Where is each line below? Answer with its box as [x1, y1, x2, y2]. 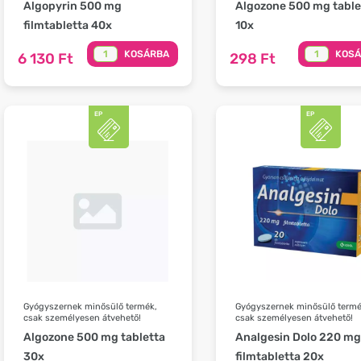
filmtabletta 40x [23, 18, 112, 32]
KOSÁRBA [123, 48, 169, 60]
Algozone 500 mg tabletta [23, 330, 165, 344]
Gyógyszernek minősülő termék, [23, 301, 157, 312]
